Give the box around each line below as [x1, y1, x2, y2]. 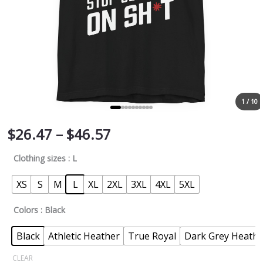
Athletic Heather [48, 230, 120, 242]
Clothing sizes [14, 153, 66, 164]
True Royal [128, 230, 176, 242]
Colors [14, 204, 38, 215]
